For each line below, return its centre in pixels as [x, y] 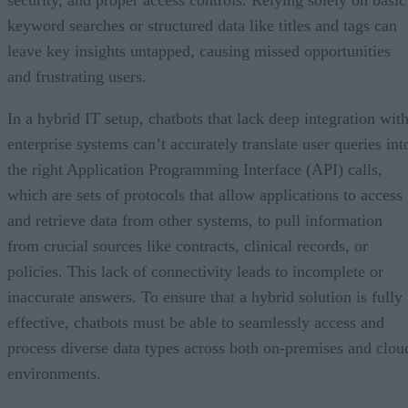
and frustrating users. [77, 76]
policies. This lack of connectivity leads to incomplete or [195, 271]
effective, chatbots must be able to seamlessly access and [196, 322]
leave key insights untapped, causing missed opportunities [199, 51]
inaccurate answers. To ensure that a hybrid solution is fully [205, 296]
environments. [54, 373]
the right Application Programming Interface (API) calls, [195, 169]
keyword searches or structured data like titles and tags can [202, 25]
